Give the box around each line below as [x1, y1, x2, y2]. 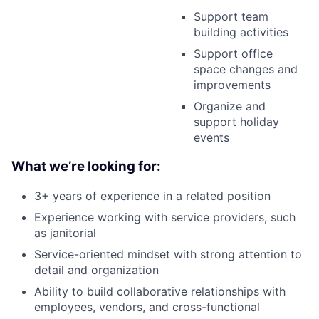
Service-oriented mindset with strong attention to [34, 246, 302, 261]
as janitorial [34, 225, 96, 240]
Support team [194, 9, 268, 24]
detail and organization [34, 262, 159, 277]
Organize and [194, 99, 266, 114]
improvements [194, 78, 271, 93]
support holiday [194, 115, 279, 130]
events [194, 130, 229, 145]
